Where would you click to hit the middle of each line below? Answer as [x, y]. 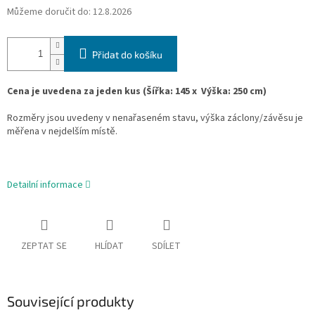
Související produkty [71, 301]
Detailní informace [45, 185]
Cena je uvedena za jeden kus [74, 92]
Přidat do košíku [127, 55]
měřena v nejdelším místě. [62, 132]
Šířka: [160, 92]
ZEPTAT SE [44, 246]
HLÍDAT [109, 246]
